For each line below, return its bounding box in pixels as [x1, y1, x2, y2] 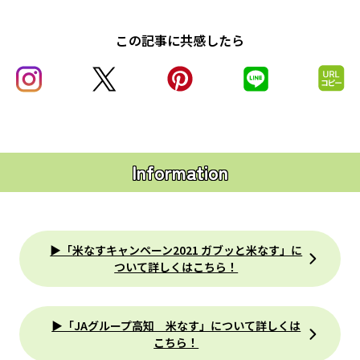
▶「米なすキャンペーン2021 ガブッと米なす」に [50, 241, 303, 258]
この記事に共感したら [116, 30, 244, 50]
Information [132, 157, 228, 186]
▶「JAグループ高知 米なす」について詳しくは [51, 317, 301, 333]
